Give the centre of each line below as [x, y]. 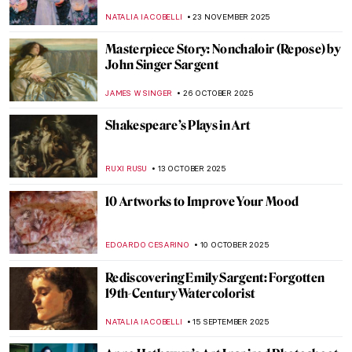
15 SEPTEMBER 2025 [231, 322]
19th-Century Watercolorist [180, 293]
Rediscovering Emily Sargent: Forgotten [215, 278]
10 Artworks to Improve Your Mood [202, 202]
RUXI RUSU [126, 169]
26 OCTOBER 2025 [219, 93]
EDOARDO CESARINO [147, 245]
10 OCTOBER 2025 [235, 245]
